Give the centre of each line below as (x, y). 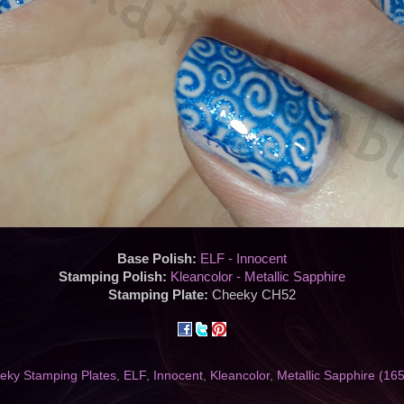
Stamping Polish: (115, 277)
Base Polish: (159, 259)
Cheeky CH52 (254, 295)
